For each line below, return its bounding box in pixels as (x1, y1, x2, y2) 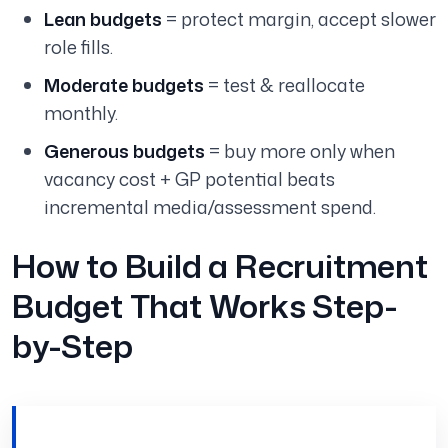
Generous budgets (44, 138, 205, 165)
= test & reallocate (204, 72, 365, 99)
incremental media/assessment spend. (44, 194, 376, 221)
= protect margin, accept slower (162, 6, 436, 33)
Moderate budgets (44, 72, 204, 99)
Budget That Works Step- (12, 283, 398, 329)
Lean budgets (44, 6, 162, 33)
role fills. (44, 34, 113, 61)
